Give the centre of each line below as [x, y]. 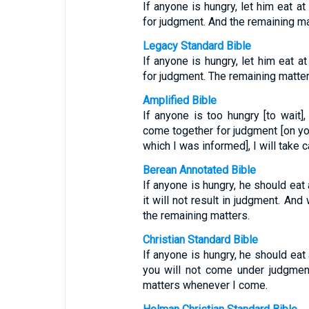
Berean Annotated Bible [199, 170]
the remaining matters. [196, 216]
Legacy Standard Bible [197, 46]
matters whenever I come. [205, 285]
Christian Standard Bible [200, 240]
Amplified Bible [179, 100]
